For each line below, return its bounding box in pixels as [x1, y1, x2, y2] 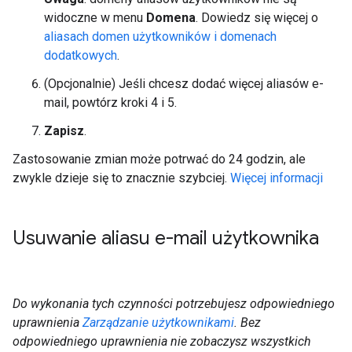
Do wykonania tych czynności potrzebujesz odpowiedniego [13, 296, 335, 312]
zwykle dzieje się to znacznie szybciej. [13, 170, 230, 186]
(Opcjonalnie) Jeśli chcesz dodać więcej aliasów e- [44, 76, 324, 92]
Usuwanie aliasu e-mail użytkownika [13, 226, 319, 251]
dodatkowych [44, 48, 117, 64]
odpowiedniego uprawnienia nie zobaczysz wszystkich [13, 334, 311, 350]
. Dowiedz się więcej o [196, 10, 318, 26]
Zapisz [44, 123, 84, 139]
